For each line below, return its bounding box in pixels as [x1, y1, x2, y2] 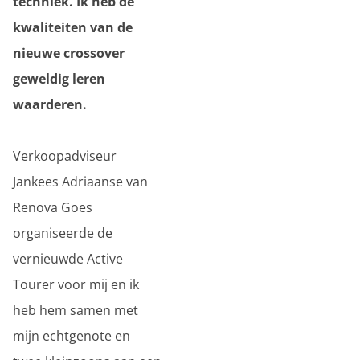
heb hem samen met [13, 301, 138, 319]
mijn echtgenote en [13, 327, 130, 345]
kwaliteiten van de [13, 18, 133, 36]
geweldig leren [13, 70, 105, 88]
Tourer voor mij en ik [13, 276, 139, 293]
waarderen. [13, 96, 87, 113]
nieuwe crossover [13, 44, 125, 62]
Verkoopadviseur [13, 147, 117, 165]
